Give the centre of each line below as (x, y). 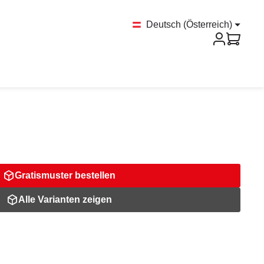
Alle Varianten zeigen (65, 199)
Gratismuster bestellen (65, 175)
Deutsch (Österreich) (189, 24)
